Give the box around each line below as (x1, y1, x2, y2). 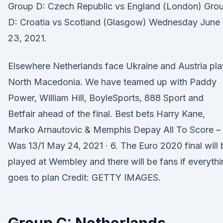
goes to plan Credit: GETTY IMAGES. (8, 172, 161, 183)
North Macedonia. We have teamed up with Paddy (8, 77, 217, 87)
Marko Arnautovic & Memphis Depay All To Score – (8, 124, 221, 135)
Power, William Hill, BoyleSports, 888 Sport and (8, 93, 204, 103)
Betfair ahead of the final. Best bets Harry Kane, (8, 109, 205, 119)
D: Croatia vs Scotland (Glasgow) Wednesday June (8, 17, 220, 27)
